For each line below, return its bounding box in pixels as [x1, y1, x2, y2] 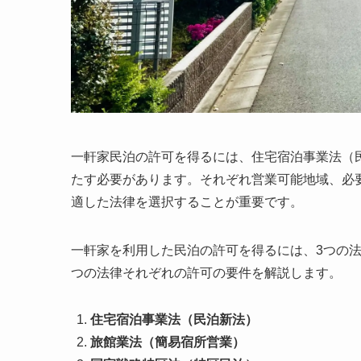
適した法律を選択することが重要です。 [71, 194, 303, 209]
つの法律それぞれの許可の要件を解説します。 [71, 265, 342, 280]
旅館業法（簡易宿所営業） [90, 334, 245, 349]
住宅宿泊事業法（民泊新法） [90, 312, 258, 326]
